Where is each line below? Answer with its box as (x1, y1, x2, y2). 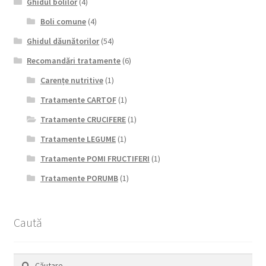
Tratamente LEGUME (40, 133, 116, 144)
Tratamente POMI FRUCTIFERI (40, 153, 150, 164)
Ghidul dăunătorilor (27, 35, 100, 46)
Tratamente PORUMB (40, 172, 118, 183)
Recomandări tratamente (27, 55, 121, 66)
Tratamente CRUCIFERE (40, 113, 126, 125)
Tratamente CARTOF (40, 94, 116, 105)
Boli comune (40, 15, 86, 27)
